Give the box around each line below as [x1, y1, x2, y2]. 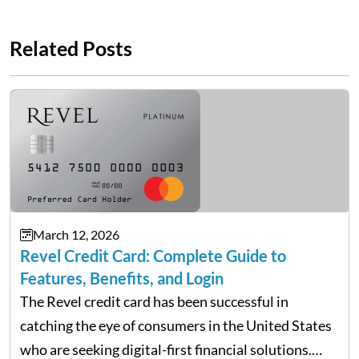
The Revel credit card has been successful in [20, 292, 288, 310]
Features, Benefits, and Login [20, 268, 224, 288]
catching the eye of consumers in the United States [20, 317, 332, 334]
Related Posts [10, 36, 132, 60]
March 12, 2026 [33, 227, 119, 242]
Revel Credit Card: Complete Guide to [20, 246, 286, 265]
